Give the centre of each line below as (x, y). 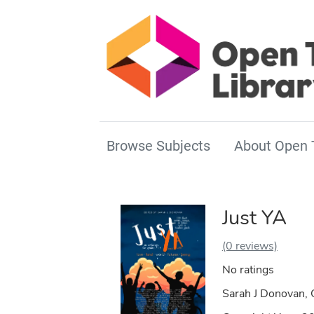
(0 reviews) (250, 246)
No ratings (248, 270)
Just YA (254, 218)
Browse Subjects (158, 146)
